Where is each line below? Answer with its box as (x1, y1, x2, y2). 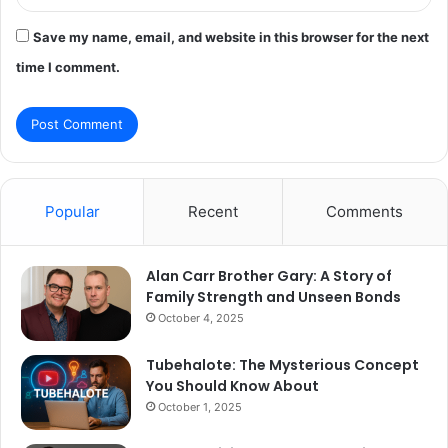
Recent (187, 201, 238, 221)
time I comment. (16, 58, 120, 75)
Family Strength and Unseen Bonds (146, 286, 401, 307)
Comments (326, 201, 404, 221)
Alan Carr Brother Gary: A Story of (146, 265, 392, 286)
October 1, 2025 (158, 399, 242, 414)
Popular (44, 201, 100, 221)
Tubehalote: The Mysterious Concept (146, 354, 419, 375)
